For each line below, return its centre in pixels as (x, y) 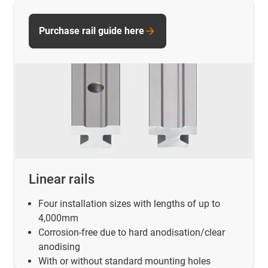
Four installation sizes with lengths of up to (129, 204)
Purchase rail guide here (92, 31)
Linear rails (62, 179)
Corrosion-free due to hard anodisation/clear (132, 233)
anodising (59, 247)
